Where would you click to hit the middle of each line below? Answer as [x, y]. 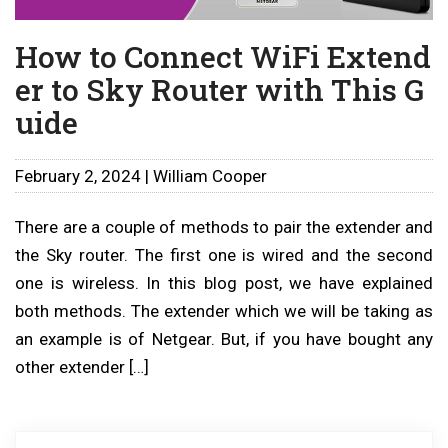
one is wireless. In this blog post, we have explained [224, 282]
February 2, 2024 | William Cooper [141, 175]
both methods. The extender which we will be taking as [224, 310]
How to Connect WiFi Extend [223, 56]
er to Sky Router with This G [219, 89]
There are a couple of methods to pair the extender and [224, 226]
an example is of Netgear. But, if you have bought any [224, 338]
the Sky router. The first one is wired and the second [224, 254]
